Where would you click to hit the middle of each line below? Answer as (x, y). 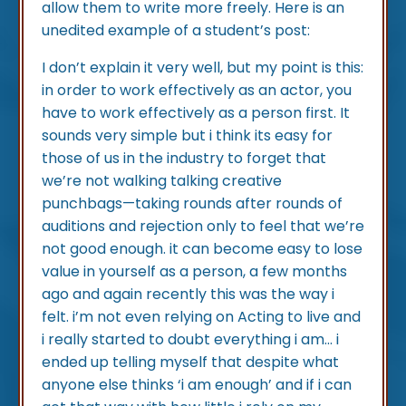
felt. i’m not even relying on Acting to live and (201, 317)
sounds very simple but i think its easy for (187, 136)
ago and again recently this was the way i (188, 295)
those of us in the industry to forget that (184, 159)
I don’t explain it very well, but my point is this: (203, 68)
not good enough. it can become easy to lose (202, 249)
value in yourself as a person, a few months (194, 272)
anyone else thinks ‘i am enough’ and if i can (197, 385)
